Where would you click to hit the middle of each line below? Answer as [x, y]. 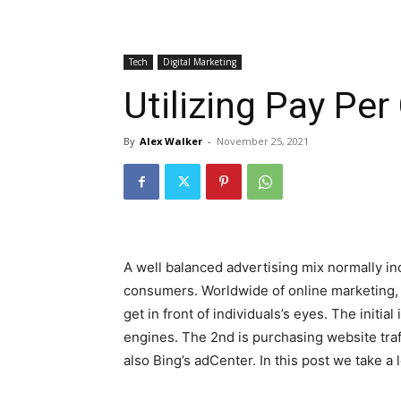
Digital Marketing [200, 62]
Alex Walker [171, 141]
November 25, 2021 [263, 141]
